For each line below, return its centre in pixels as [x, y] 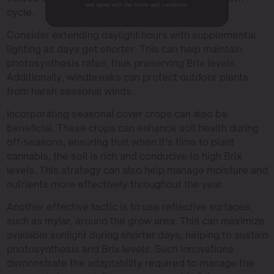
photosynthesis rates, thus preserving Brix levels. [122, 63]
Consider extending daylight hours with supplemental [131, 35]
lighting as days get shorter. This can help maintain [124, 49]
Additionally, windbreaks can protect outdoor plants [127, 77]
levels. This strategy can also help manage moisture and [137, 170]
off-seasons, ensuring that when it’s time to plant [120, 142]
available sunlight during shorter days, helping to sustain [137, 235]
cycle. [20, 12]
